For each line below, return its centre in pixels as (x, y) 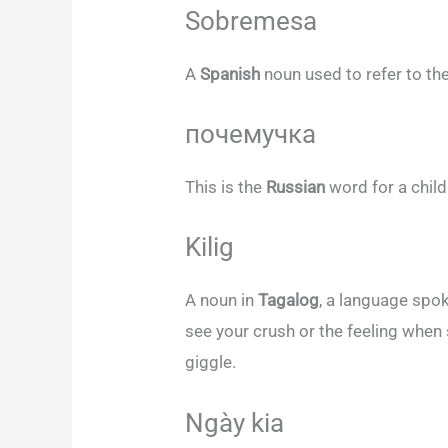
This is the (226, 187)
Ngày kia (235, 422)
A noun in (222, 300)
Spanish (232, 74)
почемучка (251, 134)
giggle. (213, 362)
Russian (298, 187)
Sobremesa (251, 21)
